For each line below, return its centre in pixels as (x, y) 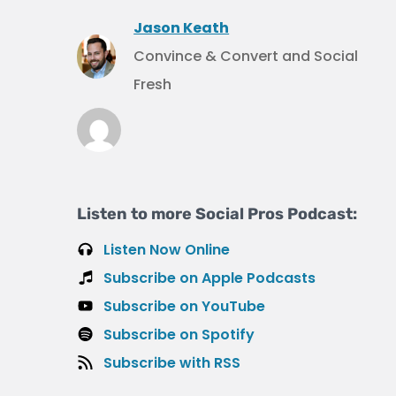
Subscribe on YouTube (184, 306)
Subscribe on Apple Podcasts (209, 278)
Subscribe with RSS (172, 363)
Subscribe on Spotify (179, 335)
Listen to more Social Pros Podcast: (217, 214)
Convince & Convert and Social (246, 56)
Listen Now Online (167, 250)
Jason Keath (182, 28)
